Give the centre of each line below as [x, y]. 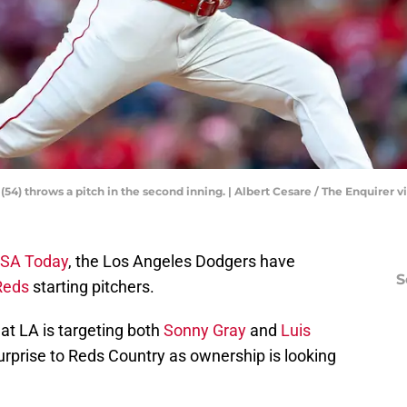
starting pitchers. [92, 287]
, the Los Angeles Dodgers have [182, 262]
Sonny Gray [205, 331]
